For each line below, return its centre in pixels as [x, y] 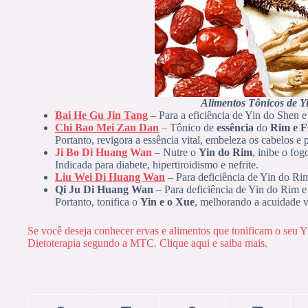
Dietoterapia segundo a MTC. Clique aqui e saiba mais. [147, 243]
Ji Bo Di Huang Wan [103, 153]
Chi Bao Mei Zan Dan [107, 128]
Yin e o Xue [167, 202]
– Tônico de [188, 128]
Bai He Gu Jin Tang [101, 115]
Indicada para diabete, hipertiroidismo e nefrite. [157, 165]
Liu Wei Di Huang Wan [110, 177]
